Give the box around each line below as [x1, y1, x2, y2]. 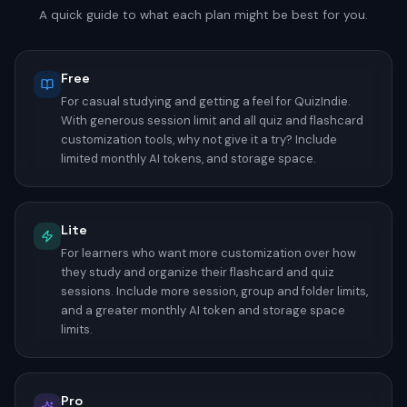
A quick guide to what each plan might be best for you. [39, 6, 368, 23]
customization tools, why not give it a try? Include [61, 131, 337, 147]
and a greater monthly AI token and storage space [61, 302, 345, 318]
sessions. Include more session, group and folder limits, [61, 283, 368, 299]
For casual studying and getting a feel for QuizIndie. [61, 93, 351, 109]
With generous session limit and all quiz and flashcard [61, 112, 363, 128]
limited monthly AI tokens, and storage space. [61, 150, 316, 166]
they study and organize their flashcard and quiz [61, 263, 334, 280]
